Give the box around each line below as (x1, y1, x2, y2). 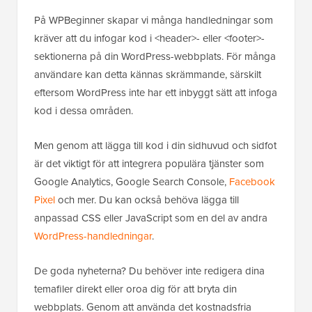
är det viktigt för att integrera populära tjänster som (34, 156, 264, 172)
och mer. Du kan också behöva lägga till (55, 192, 239, 208)
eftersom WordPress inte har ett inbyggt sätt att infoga (34, 85, 277, 101)
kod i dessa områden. (34, 103, 133, 119)
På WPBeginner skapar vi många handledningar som (34, 13, 273, 29)
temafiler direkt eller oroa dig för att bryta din (34, 281, 237, 297)
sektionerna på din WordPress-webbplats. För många (34, 49, 276, 65)
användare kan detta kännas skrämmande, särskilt (34, 67, 261, 83)
